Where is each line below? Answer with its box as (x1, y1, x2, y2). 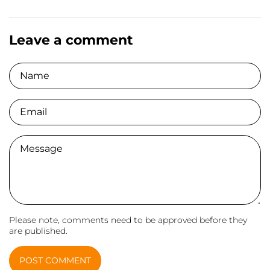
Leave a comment (9, 32, 133, 49)
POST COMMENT (19, 255, 91, 266)
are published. (9, 225, 67, 237)
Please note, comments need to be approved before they (9, 215, 247, 226)
